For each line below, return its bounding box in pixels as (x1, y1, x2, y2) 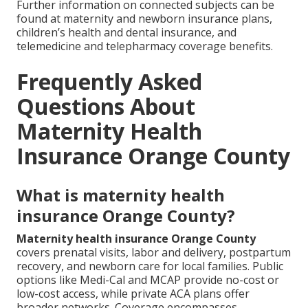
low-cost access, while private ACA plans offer (16, 285, 250, 301)
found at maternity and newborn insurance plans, (16, 10, 272, 26)
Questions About (16, 91, 195, 121)
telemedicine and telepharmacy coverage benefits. (16, 38, 273, 54)
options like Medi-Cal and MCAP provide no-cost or (16, 272, 279, 287)
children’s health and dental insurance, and (16, 24, 236, 40)
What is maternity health (16, 183, 225, 206)
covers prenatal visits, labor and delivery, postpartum (16, 244, 291, 260)
